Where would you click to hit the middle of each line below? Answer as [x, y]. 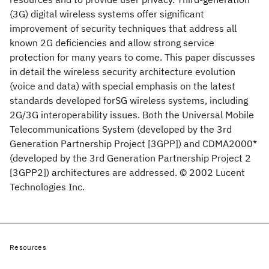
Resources [28, 247]
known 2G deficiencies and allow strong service [112, 43]
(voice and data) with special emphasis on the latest [122, 86]
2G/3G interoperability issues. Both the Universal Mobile [132, 115]
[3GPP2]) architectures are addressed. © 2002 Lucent [127, 172]
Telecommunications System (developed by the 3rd [121, 129]
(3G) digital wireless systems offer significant [107, 14]
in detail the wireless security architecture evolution [122, 71]
